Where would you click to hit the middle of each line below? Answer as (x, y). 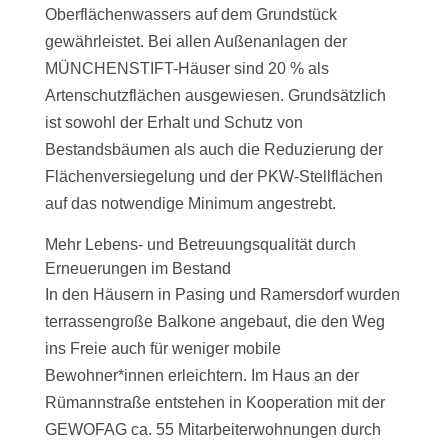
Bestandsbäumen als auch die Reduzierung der (213, 150)
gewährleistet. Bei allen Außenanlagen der (195, 42)
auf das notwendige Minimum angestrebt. (190, 204)
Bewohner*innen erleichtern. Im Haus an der (201, 376)
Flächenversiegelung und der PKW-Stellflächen (213, 177)
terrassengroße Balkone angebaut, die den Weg (214, 322)
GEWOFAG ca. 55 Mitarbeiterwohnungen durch (212, 430)
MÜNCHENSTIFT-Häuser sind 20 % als (186, 69)
